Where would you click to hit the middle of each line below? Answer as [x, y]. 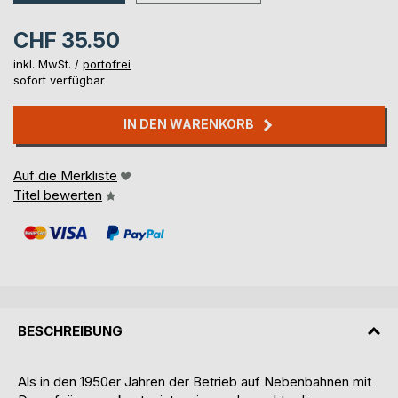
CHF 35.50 [67, 41]
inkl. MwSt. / [48, 64]
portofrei [107, 64]
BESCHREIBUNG [70, 330]
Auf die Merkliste [65, 175]
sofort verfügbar [59, 80]
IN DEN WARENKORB [189, 124]
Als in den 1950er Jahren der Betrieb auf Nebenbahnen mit [195, 382]
